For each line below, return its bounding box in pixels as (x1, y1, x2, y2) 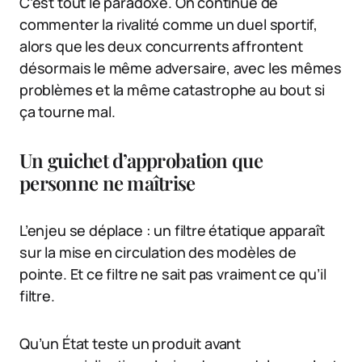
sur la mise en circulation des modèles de (19, 242, 297, 263)
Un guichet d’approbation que (19, 147, 263, 174)
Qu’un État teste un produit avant (19, 334, 242, 354)
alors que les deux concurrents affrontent (19, 36, 303, 57)
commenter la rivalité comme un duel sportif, (19, 15, 318, 35)
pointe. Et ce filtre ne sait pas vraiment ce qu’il (19, 264, 327, 284)
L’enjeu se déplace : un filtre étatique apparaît (19, 221, 325, 241)
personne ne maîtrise (19, 170, 196, 196)
